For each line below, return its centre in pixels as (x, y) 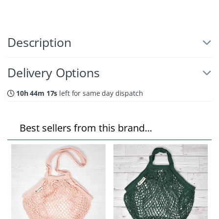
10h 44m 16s (37, 93)
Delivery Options (54, 73)
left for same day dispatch (100, 93)
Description (39, 42)
